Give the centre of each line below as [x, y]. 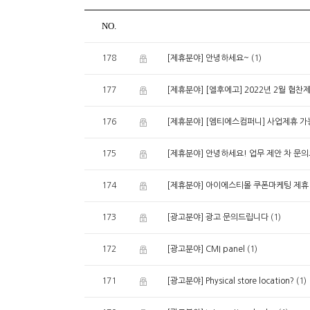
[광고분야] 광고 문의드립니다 [218, 218]
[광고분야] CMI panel [206, 249]
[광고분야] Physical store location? [230, 281]
